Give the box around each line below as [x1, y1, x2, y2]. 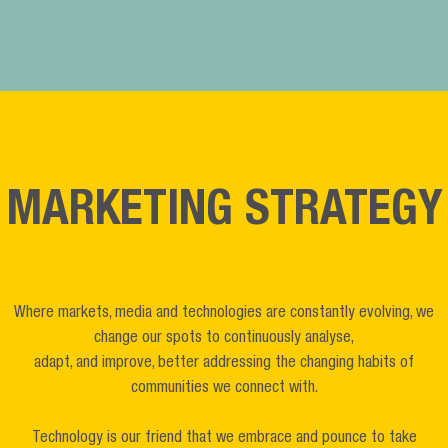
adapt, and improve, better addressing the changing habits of [34, 355, 414, 372]
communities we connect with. [130, 380, 318, 397]
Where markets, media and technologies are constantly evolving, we [14, 305, 434, 322]
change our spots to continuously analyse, [94, 330, 354, 347]
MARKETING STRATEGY [5, 189, 443, 238]
